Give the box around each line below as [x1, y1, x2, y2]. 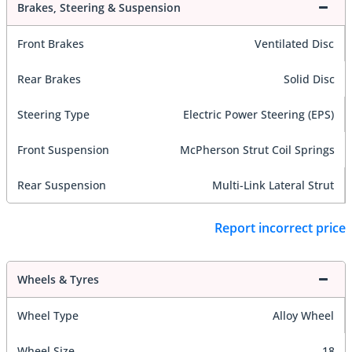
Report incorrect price [214, 218, 346, 236]
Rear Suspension [17, 178, 106, 193]
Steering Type [17, 107, 90, 123]
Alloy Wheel [273, 307, 334, 323]
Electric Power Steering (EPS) [183, 107, 334, 123]
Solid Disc [284, 71, 335, 87]
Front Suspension [17, 142, 109, 158]
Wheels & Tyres [17, 271, 99, 287]
